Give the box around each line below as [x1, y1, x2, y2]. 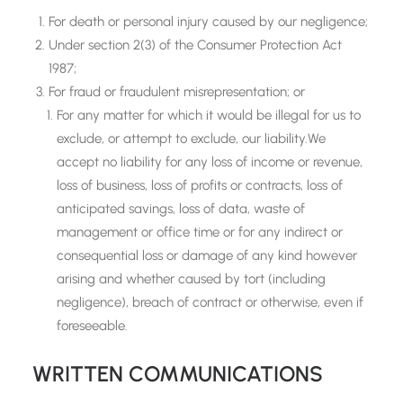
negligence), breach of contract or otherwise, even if [57, 294, 363, 310]
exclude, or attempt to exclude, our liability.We [57, 130, 326, 147]
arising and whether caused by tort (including [57, 271, 326, 287]
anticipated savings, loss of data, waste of [57, 201, 305, 217]
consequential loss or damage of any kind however [57, 247, 357, 264]
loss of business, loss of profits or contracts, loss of [57, 177, 343, 193]
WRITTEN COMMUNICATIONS [32, 361, 323, 387]
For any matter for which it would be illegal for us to [57, 107, 361, 123]
